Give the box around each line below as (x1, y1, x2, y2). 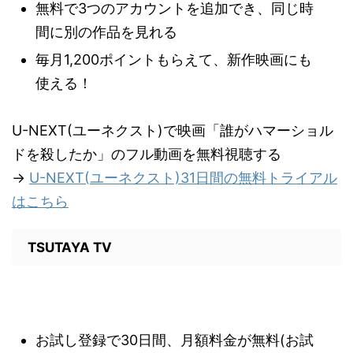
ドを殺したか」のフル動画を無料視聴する (12, 146, 281, 162)
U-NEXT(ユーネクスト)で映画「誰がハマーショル (12, 122, 333, 139)
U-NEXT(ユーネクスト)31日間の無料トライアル (29, 169, 337, 186)
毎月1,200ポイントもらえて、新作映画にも (35, 51, 312, 68)
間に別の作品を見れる (35, 24, 177, 40)
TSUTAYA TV (28, 240, 112, 255)
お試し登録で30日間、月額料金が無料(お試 (35, 332, 314, 348)
